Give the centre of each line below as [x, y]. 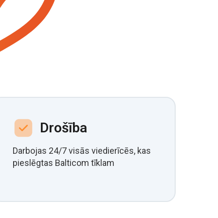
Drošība [64, 128]
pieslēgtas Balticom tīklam [64, 163]
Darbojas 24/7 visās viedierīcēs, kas [82, 151]
